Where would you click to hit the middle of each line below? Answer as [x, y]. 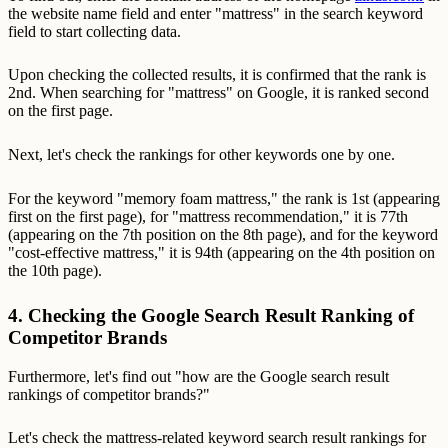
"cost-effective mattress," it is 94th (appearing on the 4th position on [221, 252]
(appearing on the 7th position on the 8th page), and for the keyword [223, 234]
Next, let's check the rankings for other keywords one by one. [201, 154]
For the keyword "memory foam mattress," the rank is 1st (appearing [224, 198]
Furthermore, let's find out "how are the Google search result [198, 376]
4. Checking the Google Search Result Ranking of [211, 316]
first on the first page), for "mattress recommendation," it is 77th [208, 216]
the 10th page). [55, 270]
